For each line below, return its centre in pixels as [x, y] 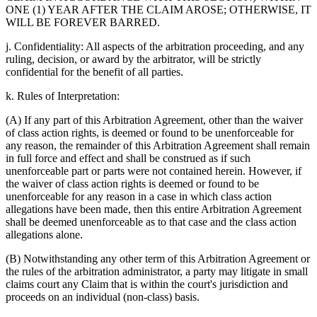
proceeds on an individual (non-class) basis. [103, 297]
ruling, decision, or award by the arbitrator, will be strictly [133, 59]
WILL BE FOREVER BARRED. [83, 23]
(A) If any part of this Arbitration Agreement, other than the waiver [154, 120]
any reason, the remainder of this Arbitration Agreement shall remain [158, 146]
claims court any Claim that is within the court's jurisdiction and [147, 284]
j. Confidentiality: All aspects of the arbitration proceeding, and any [155, 47]
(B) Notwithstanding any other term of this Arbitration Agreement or [158, 259]
